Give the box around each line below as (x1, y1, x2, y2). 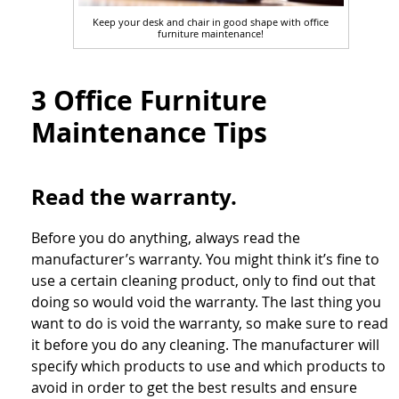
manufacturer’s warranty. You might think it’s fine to (31, 248, 379, 269)
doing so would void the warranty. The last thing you (31, 291, 381, 312)
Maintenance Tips (31, 113, 267, 151)
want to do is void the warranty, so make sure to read (31, 313, 388, 333)
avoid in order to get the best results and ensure (31, 377, 357, 397)
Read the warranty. (31, 181, 237, 212)
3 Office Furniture (31, 81, 267, 118)
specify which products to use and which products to (31, 355, 386, 376)
